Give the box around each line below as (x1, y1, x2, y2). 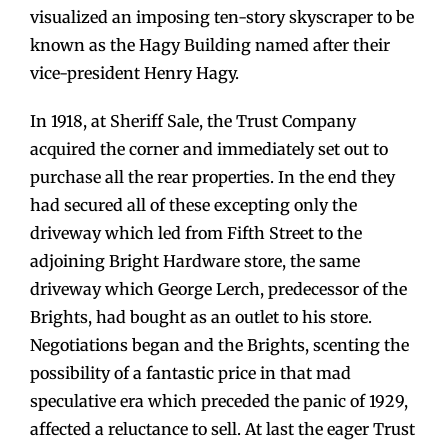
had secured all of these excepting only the (30, 194, 357, 215)
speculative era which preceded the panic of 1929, (30, 390, 408, 411)
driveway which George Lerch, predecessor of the (30, 278, 407, 299)
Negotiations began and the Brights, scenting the (30, 334, 409, 355)
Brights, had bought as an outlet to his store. (30, 306, 372, 327)
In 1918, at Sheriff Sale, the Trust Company (30, 110, 356, 131)
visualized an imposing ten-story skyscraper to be (30, 6, 414, 27)
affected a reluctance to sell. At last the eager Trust (30, 418, 415, 439)
